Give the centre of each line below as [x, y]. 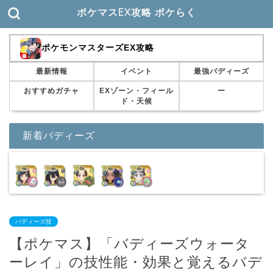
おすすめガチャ [52, 90]
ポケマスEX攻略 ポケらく [136, 12]
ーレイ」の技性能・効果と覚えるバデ [136, 262]
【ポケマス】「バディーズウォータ [129, 243]
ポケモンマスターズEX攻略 [97, 48]
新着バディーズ [59, 135]
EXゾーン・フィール [136, 90]
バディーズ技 [34, 221]
